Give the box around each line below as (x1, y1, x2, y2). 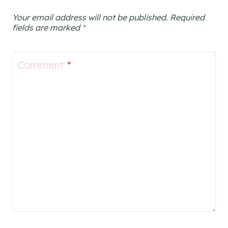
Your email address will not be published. (12, 12, 168, 22)
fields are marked (12, 22, 82, 33)
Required (170, 12, 205, 22)
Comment (17, 59, 67, 71)
